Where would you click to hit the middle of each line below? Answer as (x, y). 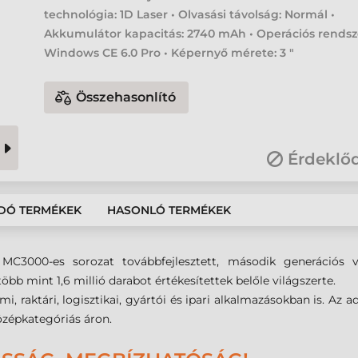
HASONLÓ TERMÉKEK (169, 211)
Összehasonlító (126, 97)
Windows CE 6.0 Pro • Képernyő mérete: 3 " (169, 53)
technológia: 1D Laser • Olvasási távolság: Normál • (190, 14)
